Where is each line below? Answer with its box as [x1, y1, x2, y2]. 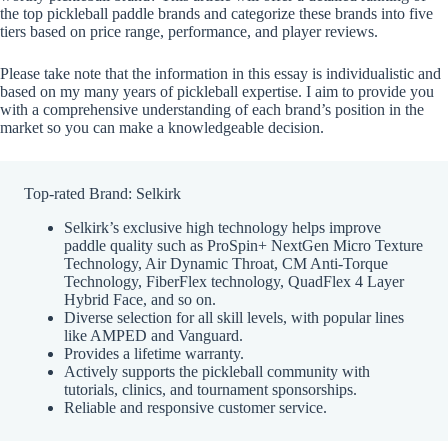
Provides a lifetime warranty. [64, 345, 244, 362]
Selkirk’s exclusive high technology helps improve [64, 219, 381, 236]
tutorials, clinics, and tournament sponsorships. [64, 381, 357, 398]
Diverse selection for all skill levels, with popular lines [64, 309, 404, 326]
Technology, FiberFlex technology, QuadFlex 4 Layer [64, 273, 404, 290]
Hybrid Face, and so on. [64, 291, 216, 308]
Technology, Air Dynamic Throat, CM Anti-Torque [64, 255, 388, 272]
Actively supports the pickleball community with [64, 363, 370, 380]
